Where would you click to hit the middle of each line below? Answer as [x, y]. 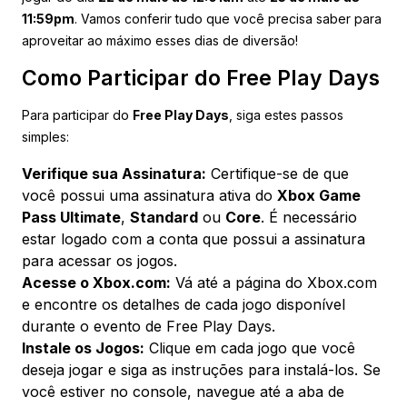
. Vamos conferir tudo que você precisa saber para [228, 18]
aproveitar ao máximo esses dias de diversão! [160, 40]
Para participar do [77, 114]
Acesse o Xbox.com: [96, 282]
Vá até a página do [239, 282]
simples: [45, 136]
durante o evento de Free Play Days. [149, 326]
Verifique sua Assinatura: [114, 173]
